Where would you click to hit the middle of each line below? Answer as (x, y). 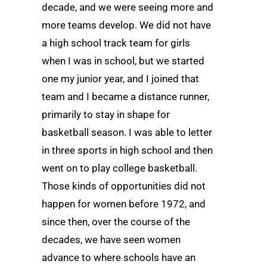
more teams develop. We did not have (126, 25)
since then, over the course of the (116, 222)
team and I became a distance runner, (125, 97)
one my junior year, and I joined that (120, 79)
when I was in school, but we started (123, 61)
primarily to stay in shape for (106, 115)
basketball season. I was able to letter (127, 133)
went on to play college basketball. (119, 168)
